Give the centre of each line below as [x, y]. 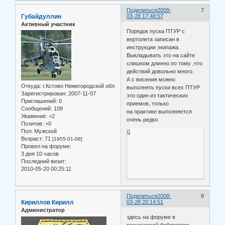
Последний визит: [44, 161]
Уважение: [34, 116]
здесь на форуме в [151, 217]
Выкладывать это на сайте [161, 55]
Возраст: [32, 139]
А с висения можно [151, 79]
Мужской [45, 131]
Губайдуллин [41, 17]
